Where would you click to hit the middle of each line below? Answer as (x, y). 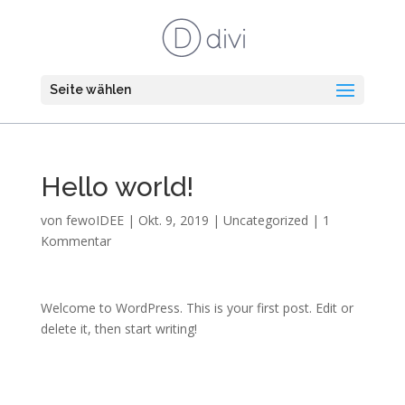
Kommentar (75, 241)
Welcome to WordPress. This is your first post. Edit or (197, 308)
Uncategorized (265, 220)
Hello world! (117, 187)
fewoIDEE (94, 220)
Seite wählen (90, 89)
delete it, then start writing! (118, 329)
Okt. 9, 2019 (173, 220)
